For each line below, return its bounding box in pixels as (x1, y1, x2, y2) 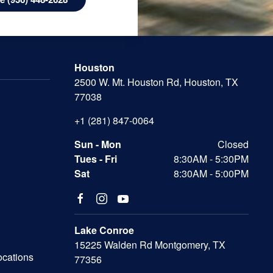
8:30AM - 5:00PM (174, 166, 249, 181)
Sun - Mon (74, 137, 121, 152)
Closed (218, 137, 249, 152)
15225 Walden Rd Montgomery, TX (74, 238, 225, 252)
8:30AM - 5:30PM (174, 152, 249, 166)
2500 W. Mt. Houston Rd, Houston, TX (74, 75, 238, 90)
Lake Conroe (74, 223, 134, 238)
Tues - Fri (74, 152, 117, 166)
